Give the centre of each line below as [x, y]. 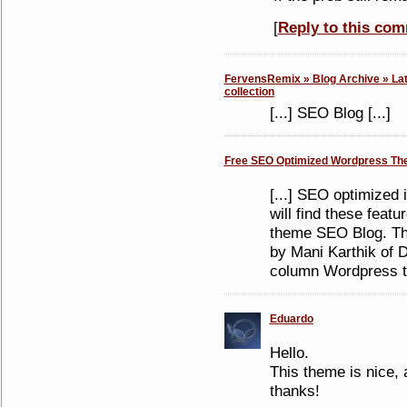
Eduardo [291, 319]
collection [249, 92]
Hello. [289, 352]
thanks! [294, 391]
